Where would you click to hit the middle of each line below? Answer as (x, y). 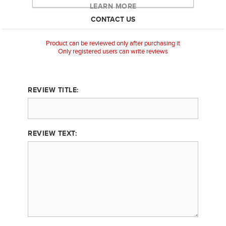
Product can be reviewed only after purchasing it (113, 44)
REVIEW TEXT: (52, 133)
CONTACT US (113, 19)
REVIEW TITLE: (53, 90)
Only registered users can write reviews (113, 52)
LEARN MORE (113, 6)
